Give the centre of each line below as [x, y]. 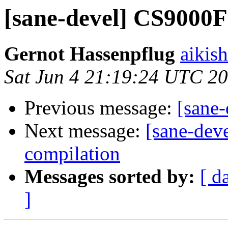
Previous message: [101, 108]
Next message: [85, 131]
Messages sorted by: [110, 177]
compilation [72, 154]
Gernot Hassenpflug [90, 54]
